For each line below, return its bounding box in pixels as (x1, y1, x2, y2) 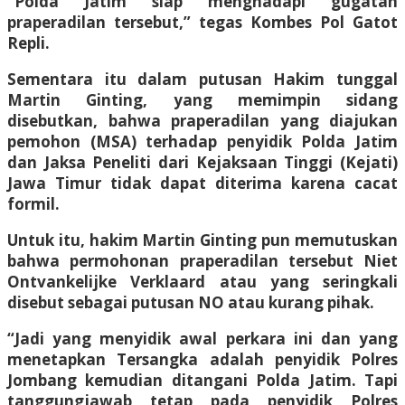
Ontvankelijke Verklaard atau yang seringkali (7, 270, 398, 292)
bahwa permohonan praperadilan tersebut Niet (7, 250, 398, 271)
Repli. (7, 32, 50, 53)
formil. (7, 193, 60, 214)
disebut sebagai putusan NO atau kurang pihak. (7, 291, 374, 313)
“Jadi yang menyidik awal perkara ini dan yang (7, 327, 398, 349)
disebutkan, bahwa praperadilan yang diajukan (7, 109, 398, 131)
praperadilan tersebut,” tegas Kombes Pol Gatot (7, 11, 398, 33)
